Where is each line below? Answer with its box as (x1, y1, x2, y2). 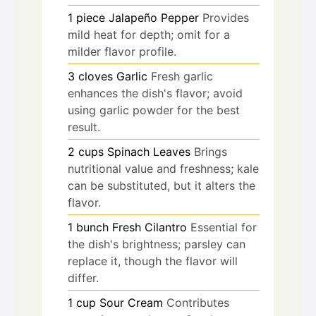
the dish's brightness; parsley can (68, 236, 245, 251)
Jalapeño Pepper (109, 10, 199, 25)
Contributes (166, 295, 229, 310)
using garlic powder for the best (68, 102, 240, 117)
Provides (202, 10, 249, 25)
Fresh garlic (151, 68, 213, 83)
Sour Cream (99, 295, 163, 310)
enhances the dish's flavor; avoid (68, 85, 243, 100)
